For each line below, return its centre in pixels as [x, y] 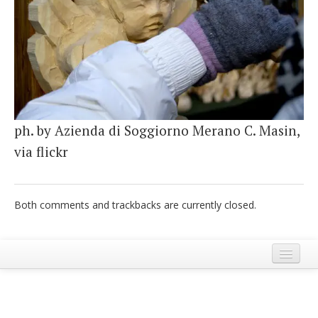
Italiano [41, 24]
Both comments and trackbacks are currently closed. [135, 204]
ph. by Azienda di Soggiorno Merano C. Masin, [157, 130]
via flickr [41, 151]
